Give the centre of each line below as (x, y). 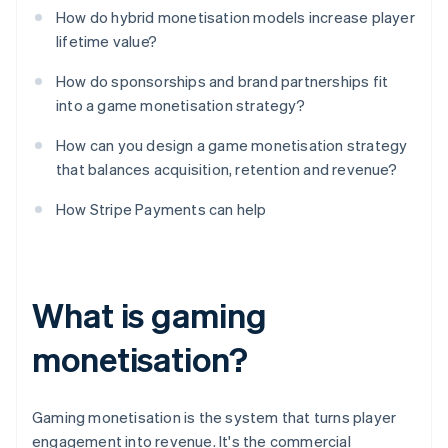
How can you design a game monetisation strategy (232, 145)
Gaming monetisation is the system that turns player (214, 417)
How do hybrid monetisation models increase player (235, 17)
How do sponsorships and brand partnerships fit (222, 81)
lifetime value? (106, 41)
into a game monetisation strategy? (180, 105)
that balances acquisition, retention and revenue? (226, 169)
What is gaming (149, 315)
